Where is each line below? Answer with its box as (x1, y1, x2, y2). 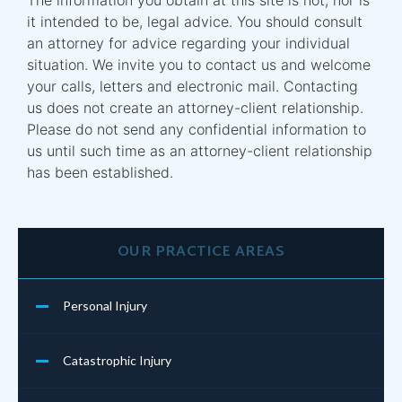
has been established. (27, 162, 173, 181)
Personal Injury (63, 297, 147, 313)
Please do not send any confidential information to (27, 119, 366, 138)
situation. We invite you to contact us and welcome (27, 55, 371, 74)
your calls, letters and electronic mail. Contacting (27, 76, 358, 95)
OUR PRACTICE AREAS (118, 239, 284, 266)
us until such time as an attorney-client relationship (27, 141, 372, 160)
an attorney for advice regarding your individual (27, 33, 350, 52)
